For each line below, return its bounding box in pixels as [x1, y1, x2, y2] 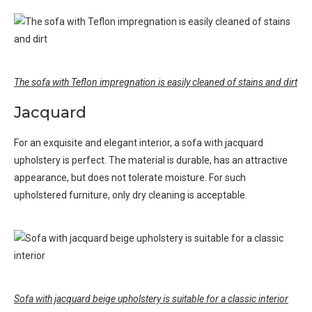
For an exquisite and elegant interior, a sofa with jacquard [14, 137, 263, 149]
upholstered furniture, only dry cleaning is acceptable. [14, 189, 247, 201]
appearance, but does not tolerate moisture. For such [14, 172, 246, 184]
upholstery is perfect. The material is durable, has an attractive [14, 155, 288, 166]
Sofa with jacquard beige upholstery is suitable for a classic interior [14, 293, 288, 305]
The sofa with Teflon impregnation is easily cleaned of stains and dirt [14, 77, 297, 88]
